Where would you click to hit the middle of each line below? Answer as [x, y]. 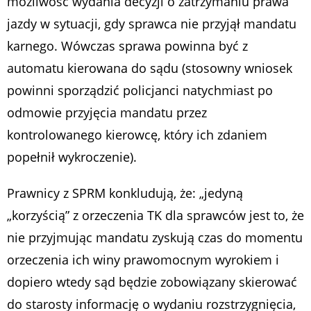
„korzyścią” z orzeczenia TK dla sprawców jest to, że [155, 216]
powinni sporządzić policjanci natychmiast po [140, 91]
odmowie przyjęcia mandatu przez [107, 113]
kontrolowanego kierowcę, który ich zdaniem [137, 135]
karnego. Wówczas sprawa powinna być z [127, 46]
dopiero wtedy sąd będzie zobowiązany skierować [152, 282]
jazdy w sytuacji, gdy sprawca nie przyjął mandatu [152, 24]
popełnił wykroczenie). [72, 157]
